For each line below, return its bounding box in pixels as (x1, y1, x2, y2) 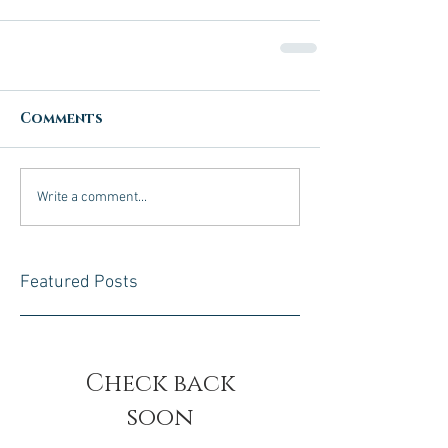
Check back (85, 368, 235, 400)
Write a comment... (37, 188, 147, 206)
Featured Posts (20, 272, 138, 293)
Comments (20, 109, 103, 128)
